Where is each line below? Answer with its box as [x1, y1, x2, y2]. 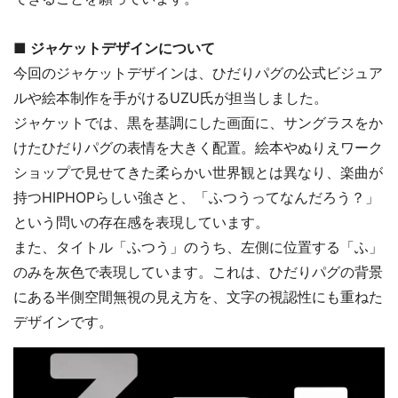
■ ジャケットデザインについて [13, 38, 215, 57]
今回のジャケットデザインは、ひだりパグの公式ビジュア [13, 63, 383, 82]
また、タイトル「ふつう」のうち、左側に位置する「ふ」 [13, 237, 383, 256]
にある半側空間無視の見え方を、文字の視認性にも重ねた [13, 287, 383, 306]
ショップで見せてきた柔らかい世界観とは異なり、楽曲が [13, 163, 383, 181]
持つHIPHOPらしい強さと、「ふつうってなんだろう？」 [13, 187, 379, 206]
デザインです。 [13, 312, 113, 330]
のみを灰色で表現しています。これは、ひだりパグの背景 [13, 262, 383, 281]
